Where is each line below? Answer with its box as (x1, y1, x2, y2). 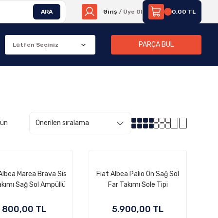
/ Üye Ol (117, 8, 143, 15)
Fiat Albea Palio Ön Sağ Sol (96, 170, 179, 178)
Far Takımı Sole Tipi (108, 181, 168, 189)
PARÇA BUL (139, 40, 174, 49)
